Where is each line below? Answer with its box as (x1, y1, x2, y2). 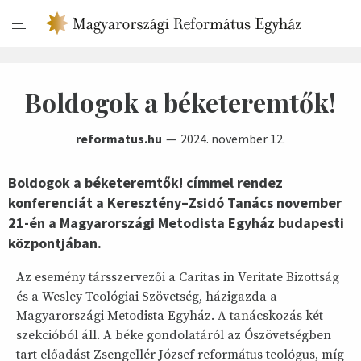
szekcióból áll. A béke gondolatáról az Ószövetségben (16, 327, 331, 343)
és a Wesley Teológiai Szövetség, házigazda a (16, 288, 277, 305)
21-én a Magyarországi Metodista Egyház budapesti (8, 214, 344, 232)
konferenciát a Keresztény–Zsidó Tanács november (8, 193, 342, 212)
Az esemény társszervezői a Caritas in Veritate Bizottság (16, 269, 339, 285)
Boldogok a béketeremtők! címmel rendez (8, 173, 283, 192)
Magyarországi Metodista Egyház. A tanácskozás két (16, 308, 323, 324)
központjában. (8, 234, 102, 252)
